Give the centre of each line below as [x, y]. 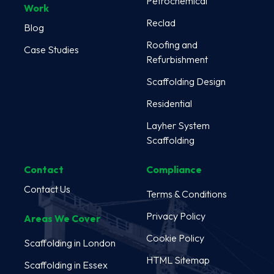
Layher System [178, 125]
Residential [169, 103]
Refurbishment [177, 59]
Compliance [174, 169]
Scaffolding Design [186, 81]
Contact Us [47, 189]
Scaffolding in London [70, 243]
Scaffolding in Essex [66, 265]
